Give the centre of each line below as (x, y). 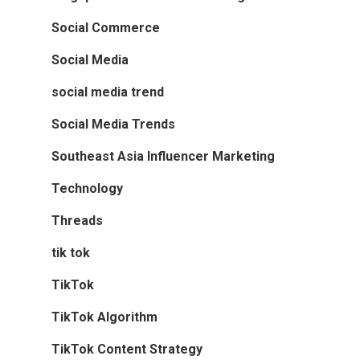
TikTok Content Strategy (127, 349)
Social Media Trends (113, 124)
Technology (87, 188)
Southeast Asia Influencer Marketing (163, 156)
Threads (77, 220)
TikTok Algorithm (104, 317)
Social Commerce (106, 27)
